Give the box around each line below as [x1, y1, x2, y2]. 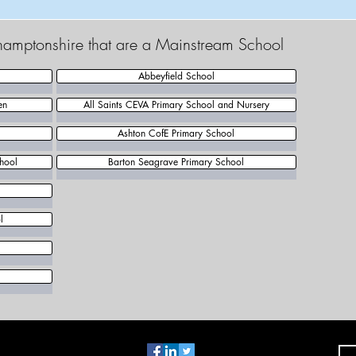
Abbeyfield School [137, 69, 215, 83]
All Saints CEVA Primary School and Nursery [83, 98, 269, 111]
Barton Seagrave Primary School [108, 155, 244, 168]
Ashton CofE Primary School [118, 126, 234, 140]
